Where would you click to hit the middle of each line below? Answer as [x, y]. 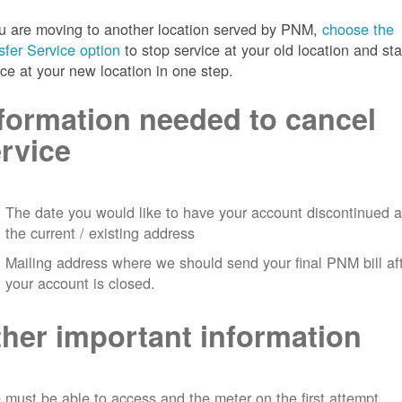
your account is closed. [81, 283]
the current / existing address [100, 233]
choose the [358, 29]
